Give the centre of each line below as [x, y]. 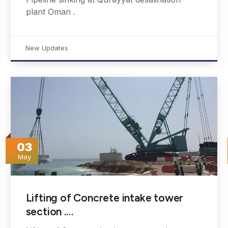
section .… [49, 212]
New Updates [47, 48]
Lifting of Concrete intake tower [105, 198]
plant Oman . [50, 11]
